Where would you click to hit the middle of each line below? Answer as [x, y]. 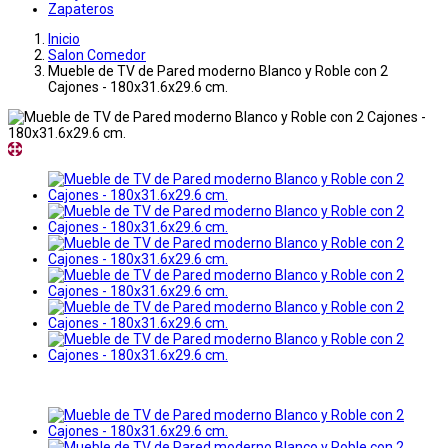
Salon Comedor [97, 55]
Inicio [64, 39]
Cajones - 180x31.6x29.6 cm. [138, 87]
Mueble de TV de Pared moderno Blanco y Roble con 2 [218, 71]
